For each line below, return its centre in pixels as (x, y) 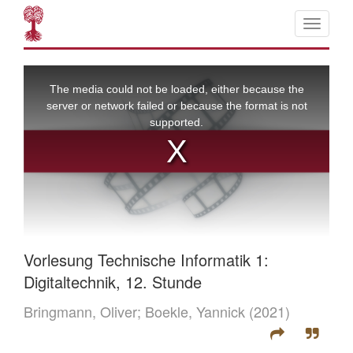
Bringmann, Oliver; (84, 312)
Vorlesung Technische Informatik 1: (146, 260)
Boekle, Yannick (195, 312)
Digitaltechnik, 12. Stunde (113, 282)
